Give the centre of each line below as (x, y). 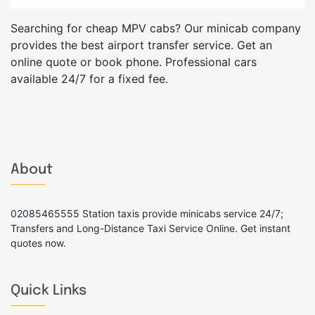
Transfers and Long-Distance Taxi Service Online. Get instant (150, 229)
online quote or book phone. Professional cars (134, 62)
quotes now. (38, 243)
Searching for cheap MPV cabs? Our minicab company (156, 28)
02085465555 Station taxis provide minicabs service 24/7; (147, 214)
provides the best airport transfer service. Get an (141, 45)
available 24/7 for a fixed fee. (89, 79)
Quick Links (49, 291)
